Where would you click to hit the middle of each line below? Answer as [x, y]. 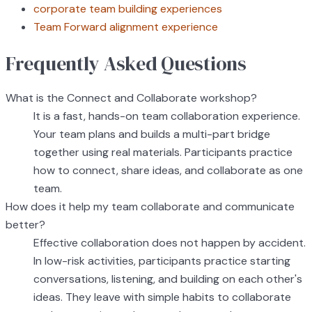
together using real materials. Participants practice [163, 153]
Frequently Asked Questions [126, 64]
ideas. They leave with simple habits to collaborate [162, 297]
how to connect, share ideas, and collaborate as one [168, 171]
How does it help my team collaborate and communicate [150, 207]
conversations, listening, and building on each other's [168, 279]
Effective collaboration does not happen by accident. [170, 243]
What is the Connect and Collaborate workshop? [131, 98]
